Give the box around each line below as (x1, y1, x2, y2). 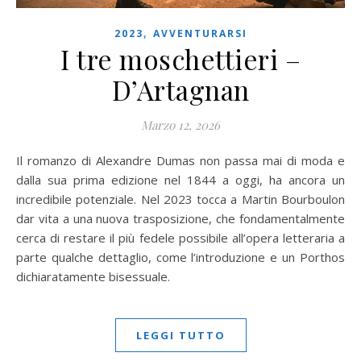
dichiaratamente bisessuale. (16, 268, 170, 284)
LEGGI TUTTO (135, 327, 226, 342)
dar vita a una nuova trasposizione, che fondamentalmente (16, 210, 345, 226)
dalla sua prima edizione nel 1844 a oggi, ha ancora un (16, 171, 345, 188)
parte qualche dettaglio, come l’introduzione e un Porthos (16, 248, 345, 265)
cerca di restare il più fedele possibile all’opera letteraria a (16, 229, 345, 246)
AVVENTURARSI (152, 26, 247, 40)
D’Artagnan (111, 71, 250, 107)
